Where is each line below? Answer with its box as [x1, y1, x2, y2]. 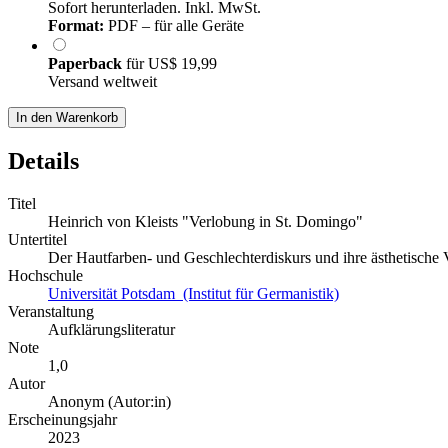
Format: [48, 17, 104, 35]
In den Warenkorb [16, 110, 118, 126]
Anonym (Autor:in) [48, 393, 171, 411]
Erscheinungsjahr [8, 411, 117, 429]
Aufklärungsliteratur [48, 321, 175, 339]
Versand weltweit [48, 73, 157, 91]
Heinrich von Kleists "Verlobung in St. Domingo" [48, 213, 363, 231]
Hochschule [8, 267, 83, 285]
